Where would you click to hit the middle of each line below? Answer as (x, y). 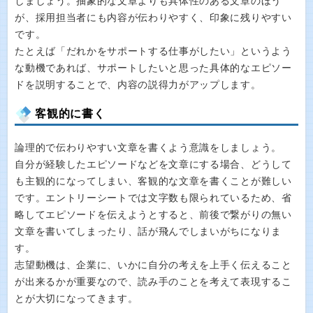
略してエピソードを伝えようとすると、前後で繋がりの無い (153, 215)
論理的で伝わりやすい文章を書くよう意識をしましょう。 (148, 148)
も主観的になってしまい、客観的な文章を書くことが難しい (153, 181)
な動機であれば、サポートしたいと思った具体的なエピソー (153, 68)
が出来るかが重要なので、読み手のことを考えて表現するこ (153, 282)
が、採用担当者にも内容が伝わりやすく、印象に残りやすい (153, 18)
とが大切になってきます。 (77, 299)
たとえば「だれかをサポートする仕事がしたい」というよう (153, 51)
